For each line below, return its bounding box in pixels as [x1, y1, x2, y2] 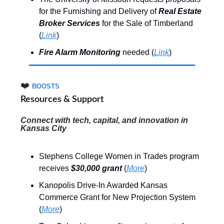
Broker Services [39, 19, 100, 28]
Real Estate [158, 7, 201, 16]
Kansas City [20, 124, 66, 133]
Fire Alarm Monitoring [39, 48, 120, 57]
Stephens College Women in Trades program [39, 152, 199, 161]
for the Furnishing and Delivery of [39, 7, 158, 16]
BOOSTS [32, 82, 59, 90]
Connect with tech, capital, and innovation [20, 116, 181, 125]
